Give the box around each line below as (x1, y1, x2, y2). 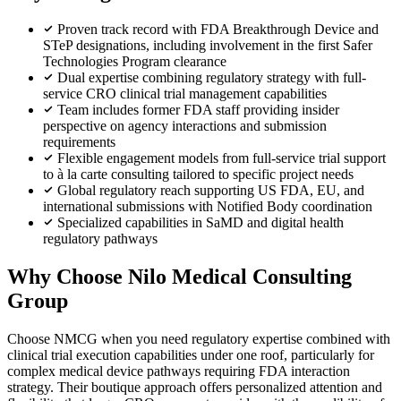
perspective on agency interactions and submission (43, 117, 327, 133)
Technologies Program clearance (43, 53, 226, 69)
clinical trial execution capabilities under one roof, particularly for (7, 346, 374, 363)
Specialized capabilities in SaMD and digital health (57, 214, 344, 230)
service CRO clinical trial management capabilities (43, 85, 327, 101)
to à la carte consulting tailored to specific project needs (43, 166, 354, 182)
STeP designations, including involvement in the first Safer (43, 37, 372, 53)
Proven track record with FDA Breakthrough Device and (57, 21, 379, 37)
